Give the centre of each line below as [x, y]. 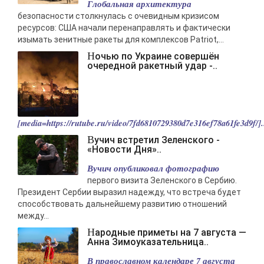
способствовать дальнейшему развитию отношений [122, 204]
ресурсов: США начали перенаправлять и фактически [124, 28]
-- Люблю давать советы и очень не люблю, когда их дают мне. [134, 8]
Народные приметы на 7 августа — [91, 232]
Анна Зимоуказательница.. [148, 242]
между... [33, 215]
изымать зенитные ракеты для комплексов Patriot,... [121, 40]
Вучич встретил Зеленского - [91, 139]
